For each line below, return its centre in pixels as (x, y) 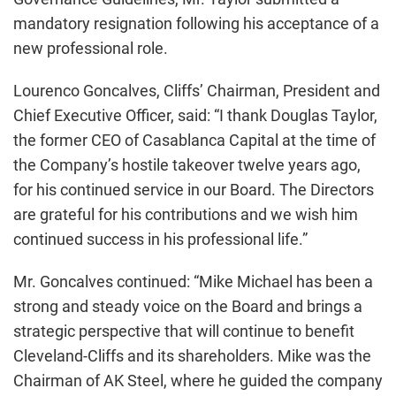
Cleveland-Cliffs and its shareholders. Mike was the (192, 356)
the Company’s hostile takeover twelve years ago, (187, 165)
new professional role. (91, 48)
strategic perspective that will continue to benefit (184, 331)
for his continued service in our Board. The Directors (194, 190)
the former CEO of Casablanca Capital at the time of (194, 140)
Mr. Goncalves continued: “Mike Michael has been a (193, 282)
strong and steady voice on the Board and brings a (188, 306)
